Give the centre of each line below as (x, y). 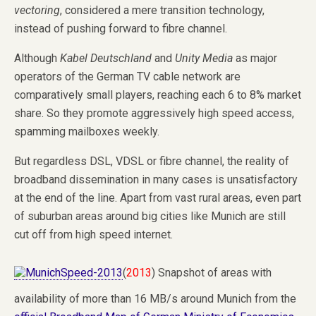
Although (37, 58)
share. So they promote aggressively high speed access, (154, 113)
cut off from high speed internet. (93, 234)
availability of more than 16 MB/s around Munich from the (155, 298)
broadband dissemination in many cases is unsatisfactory (156, 179)
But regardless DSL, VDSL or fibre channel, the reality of (152, 161)
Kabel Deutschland (106, 58)
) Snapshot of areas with (212, 272)
